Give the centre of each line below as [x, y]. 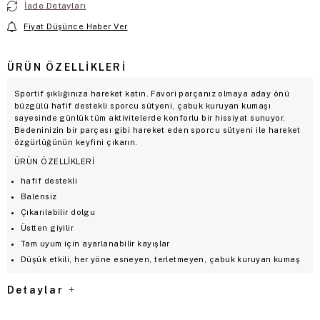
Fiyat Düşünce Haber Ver [76, 26]
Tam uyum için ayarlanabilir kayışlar [95, 243]
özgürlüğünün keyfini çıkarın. [76, 142]
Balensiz [39, 196]
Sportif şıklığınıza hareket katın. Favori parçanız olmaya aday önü [152, 93]
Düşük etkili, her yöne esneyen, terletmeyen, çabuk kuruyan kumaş [161, 259]
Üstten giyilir [47, 227]
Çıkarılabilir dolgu [58, 212]
